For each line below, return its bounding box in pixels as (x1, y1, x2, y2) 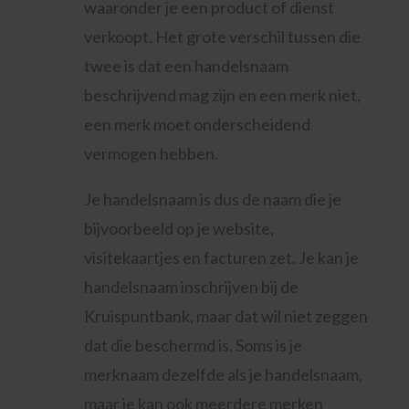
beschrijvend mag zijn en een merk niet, (83, 85, 361, 105)
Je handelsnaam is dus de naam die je (83, 189, 341, 209)
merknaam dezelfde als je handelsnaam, (83, 364, 362, 384)
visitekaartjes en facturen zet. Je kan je (83, 247, 359, 267)
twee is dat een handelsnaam (83, 56, 288, 76)
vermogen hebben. (83, 143, 218, 163)
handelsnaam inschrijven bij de (83, 277, 299, 297)
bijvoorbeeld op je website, (83, 218, 274, 238)
